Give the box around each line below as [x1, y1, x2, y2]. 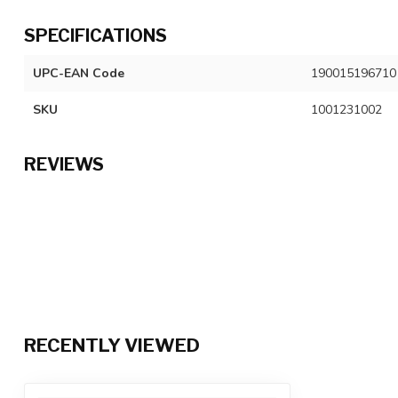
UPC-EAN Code [33, 64, 124, 82]
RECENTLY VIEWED [24, 334, 200, 356]
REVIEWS [24, 153, 104, 175]
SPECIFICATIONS [24, 24, 167, 46]
